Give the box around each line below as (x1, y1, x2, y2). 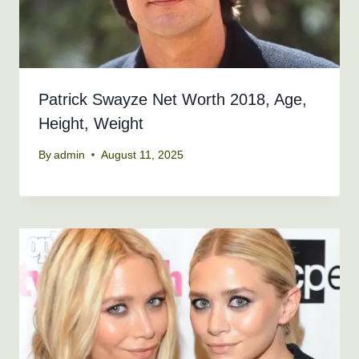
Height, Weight (38, 115, 143, 133)
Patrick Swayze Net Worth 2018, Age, (38, 91, 307, 109)
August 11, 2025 (101, 148, 184, 161)
